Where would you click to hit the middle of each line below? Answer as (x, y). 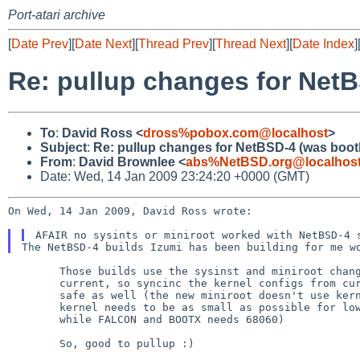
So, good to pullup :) (34, 343)
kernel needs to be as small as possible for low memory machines (34, 307)
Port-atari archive (57, 15)
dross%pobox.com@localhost (235, 133)
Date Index (323, 44)
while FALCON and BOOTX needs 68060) (34, 319)
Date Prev (40, 44)
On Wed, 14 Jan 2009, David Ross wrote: (130, 211)
